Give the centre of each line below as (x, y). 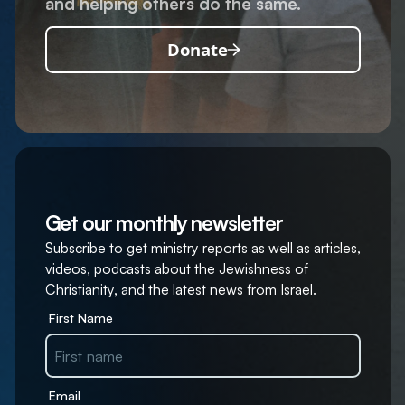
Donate (197, 50)
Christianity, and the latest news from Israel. (180, 290)
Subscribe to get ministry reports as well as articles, (202, 248)
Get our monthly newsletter (164, 223)
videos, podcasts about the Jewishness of (176, 269)
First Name (80, 317)
